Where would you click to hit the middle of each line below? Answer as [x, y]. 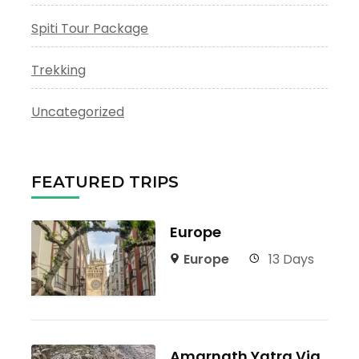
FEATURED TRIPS [105, 182]
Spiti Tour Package [90, 28]
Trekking [58, 70]
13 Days [291, 259]
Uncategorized [78, 111]
